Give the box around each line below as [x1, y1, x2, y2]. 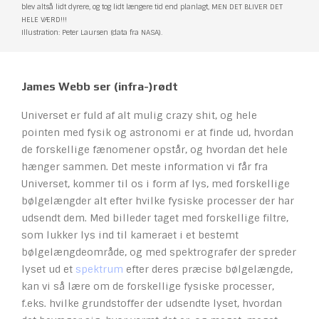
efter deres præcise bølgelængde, [123, 263, 293, 276]
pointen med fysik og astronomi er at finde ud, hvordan [21, 126, 293, 140]
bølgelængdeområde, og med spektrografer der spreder [21, 246, 296, 259]
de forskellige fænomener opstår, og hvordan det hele [21, 143, 288, 157]
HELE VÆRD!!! [21, 15, 67, 25]
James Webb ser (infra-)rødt [21, 80, 178, 94]
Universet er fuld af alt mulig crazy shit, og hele [21, 109, 257, 122]
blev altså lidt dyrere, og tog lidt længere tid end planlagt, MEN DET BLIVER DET [21, 2, 283, 12]
